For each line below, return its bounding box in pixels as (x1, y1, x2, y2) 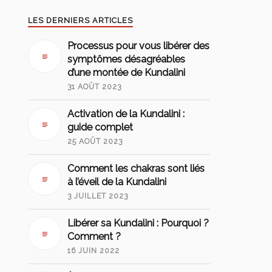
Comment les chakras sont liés (67, 163, 205, 175)
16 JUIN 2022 (67, 246, 120, 256)
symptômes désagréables (67, 53, 186, 66)
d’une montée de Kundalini (67, 67, 186, 79)
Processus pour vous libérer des (67, 40, 210, 52)
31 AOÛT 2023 (67, 83, 122, 92)
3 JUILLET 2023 (67, 192, 129, 201)
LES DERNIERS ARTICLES (28, 16, 134, 25)
